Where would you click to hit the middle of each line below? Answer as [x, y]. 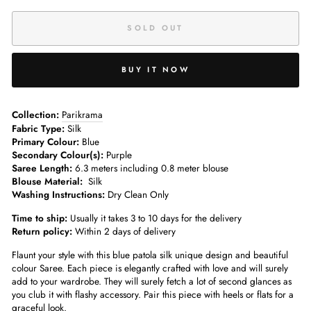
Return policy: [42, 231]
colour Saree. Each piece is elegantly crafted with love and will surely [150, 268]
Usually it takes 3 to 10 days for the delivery [154, 218]
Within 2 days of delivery [124, 231]
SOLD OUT [155, 28]
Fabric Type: [38, 128]
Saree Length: [42, 168]
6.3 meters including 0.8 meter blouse [150, 168]
